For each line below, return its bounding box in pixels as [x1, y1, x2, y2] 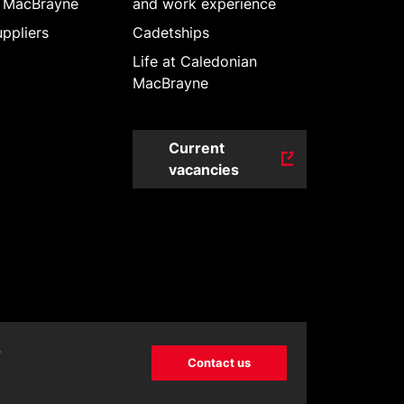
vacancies [168, 161, 239, 179]
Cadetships [132, 23, 209, 41]
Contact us [187, 355, 251, 371]
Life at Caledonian [132, 51, 257, 70]
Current [168, 139, 225, 158]
